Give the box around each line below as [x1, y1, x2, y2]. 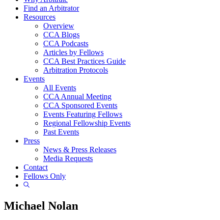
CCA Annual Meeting [43, 92, 111, 101]
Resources [24, 12, 55, 21]
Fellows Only [24, 171, 66, 180]
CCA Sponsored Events [43, 101, 117, 110]
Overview [43, 21, 74, 30]
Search [23, 189, 44, 197]
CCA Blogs [43, 30, 80, 39]
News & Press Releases [43, 145, 116, 154]
